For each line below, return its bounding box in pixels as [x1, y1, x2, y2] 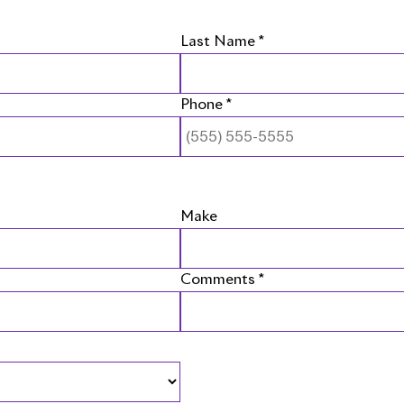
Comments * [179, 271, 264, 287]
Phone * [179, 97, 232, 113]
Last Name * [179, 34, 264, 50]
